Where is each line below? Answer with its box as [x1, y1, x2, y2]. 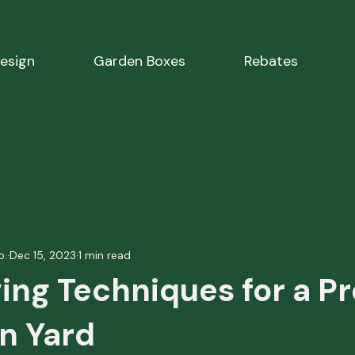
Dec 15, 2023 [10, 247, 76, 262]
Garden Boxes [93, 51, 185, 71]
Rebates [243, 51, 298, 71]
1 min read [78, 247, 131, 262]
